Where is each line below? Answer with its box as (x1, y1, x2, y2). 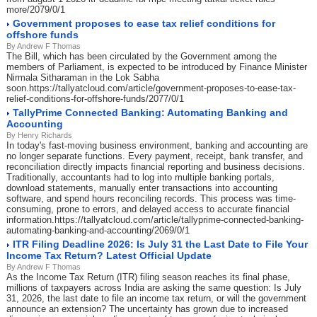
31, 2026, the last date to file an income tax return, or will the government (6, 293, 306, 304)
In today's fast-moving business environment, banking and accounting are (6, 140, 308, 151)
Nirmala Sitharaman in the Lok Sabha (6, 72, 159, 83)
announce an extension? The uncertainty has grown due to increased (6, 304, 288, 314)
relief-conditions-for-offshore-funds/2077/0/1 (6, 93, 184, 104)
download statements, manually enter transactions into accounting (6, 183, 277, 193)
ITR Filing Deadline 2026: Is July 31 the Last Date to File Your (13, 238, 308, 250)
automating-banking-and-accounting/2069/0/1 (6, 225, 190, 236)
